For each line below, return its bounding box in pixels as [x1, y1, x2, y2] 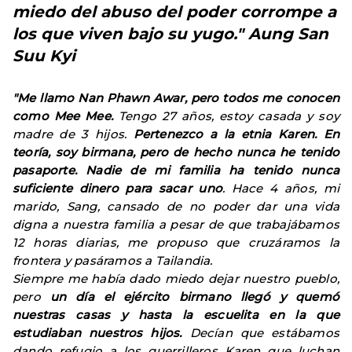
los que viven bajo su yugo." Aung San [13, 24, 328, 43]
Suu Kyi [13, 46, 75, 65]
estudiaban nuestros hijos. [13, 325, 182, 340]
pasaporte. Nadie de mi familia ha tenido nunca [13, 163, 339, 178]
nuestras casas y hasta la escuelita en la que [13, 307, 339, 322]
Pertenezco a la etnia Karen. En [133, 126, 339, 141]
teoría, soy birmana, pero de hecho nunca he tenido [13, 145, 339, 159]
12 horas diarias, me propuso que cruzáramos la [13, 235, 339, 250]
